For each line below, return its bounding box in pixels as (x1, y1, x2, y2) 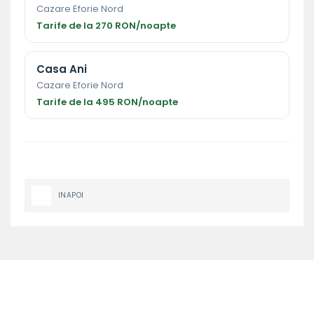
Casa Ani (36, 61, 87, 76)
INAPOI (58, 190, 84, 200)
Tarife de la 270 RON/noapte (36, 18, 176, 32)
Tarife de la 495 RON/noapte (36, 95, 178, 109)
